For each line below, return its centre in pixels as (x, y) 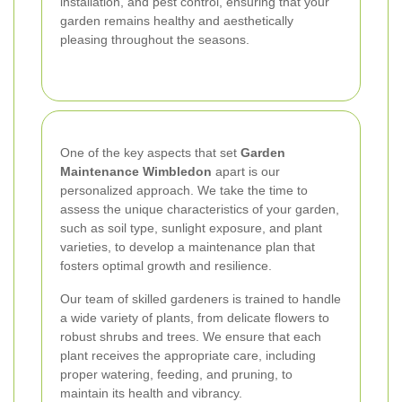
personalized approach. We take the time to (184, 190)
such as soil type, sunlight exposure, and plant (191, 227)
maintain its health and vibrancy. (151, 393)
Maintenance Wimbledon (136, 171)
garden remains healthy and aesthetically (177, 20)
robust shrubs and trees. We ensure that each (191, 336)
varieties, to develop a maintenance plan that (188, 246)
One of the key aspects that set (150, 152)
